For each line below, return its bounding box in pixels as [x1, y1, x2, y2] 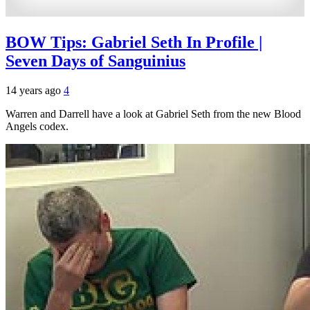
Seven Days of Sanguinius [6, 51, 185, 70]
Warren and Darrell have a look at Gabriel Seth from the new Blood [6, 107, 301, 120]
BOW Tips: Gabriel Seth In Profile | [6, 33, 262, 51]
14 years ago [6, 84, 64, 96]
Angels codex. [6, 120, 69, 132]
